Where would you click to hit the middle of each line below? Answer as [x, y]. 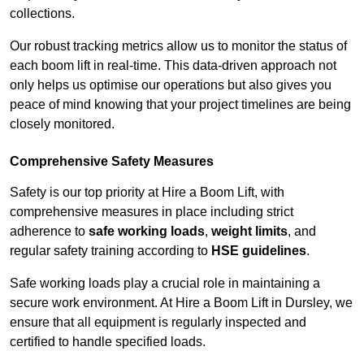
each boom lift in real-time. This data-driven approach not [173, 66]
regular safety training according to [110, 251]
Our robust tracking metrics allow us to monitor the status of [178, 46]
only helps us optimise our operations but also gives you [171, 85]
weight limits [249, 232]
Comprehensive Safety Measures [112, 162]
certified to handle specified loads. [108, 342]
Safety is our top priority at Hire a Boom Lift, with [147, 193]
